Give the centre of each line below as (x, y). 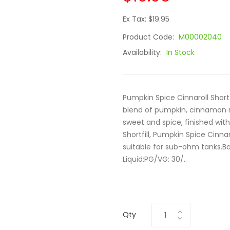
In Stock (180, 52)
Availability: (143, 52)
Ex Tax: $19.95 (146, 19)
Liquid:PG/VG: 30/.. (155, 159)
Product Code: (149, 37)
